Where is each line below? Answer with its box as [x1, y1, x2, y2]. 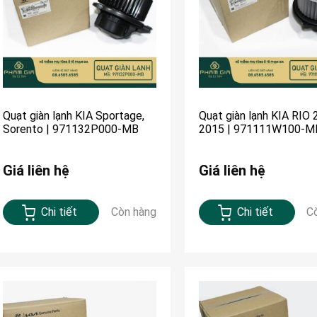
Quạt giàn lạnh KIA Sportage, [3, 109, 144, 123]
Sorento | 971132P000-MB [3, 122, 139, 137]
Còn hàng [110, 205, 156, 219]
